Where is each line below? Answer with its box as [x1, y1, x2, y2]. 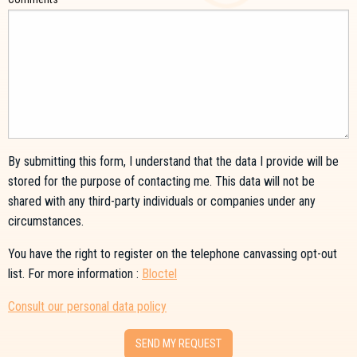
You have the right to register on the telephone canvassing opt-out [8, 245, 337, 261]
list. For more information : [8, 265, 142, 281]
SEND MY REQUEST [135, 336, 222, 351]
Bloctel [142, 265, 177, 281]
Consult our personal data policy [8, 298, 167, 314]
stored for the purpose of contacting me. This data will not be [8, 173, 315, 189]
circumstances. [8, 213, 84, 229]
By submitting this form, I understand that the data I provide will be [8, 153, 339, 169]
